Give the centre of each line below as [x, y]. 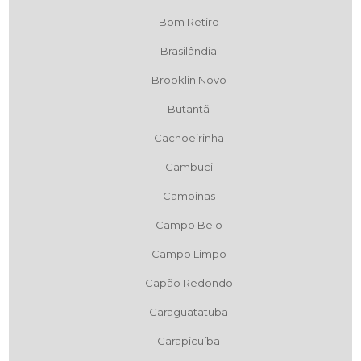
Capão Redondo [189, 283]
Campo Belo [189, 225]
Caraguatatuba [189, 312]
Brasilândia [189, 51]
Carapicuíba [189, 341]
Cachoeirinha [189, 138]
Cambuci [189, 167]
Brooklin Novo [189, 80]
